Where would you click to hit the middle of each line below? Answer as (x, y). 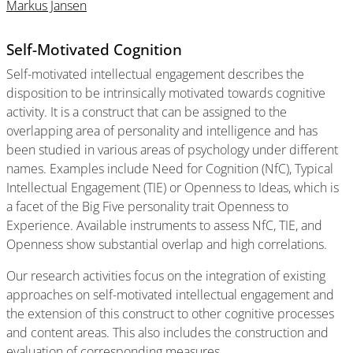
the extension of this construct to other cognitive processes (170, 314)
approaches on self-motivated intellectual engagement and (170, 295)
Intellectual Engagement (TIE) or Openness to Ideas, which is (173, 188)
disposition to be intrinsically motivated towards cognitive (166, 93)
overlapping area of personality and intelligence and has (162, 131)
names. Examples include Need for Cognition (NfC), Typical (170, 169)
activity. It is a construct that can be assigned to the (147, 112)
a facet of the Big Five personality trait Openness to (147, 206)
